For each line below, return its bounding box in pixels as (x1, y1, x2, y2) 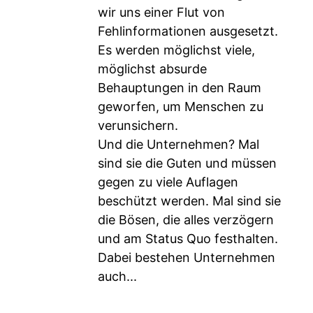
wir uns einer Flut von (98, 5, 225, 20)
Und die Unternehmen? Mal (98, 137, 259, 152)
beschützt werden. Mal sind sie (98, 194, 281, 208)
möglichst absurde (98, 61, 207, 76)
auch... (98, 269, 137, 284)
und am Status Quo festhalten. (98, 231, 278, 246)
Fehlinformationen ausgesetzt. (98, 24, 278, 38)
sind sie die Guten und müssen (98, 156, 277, 170)
